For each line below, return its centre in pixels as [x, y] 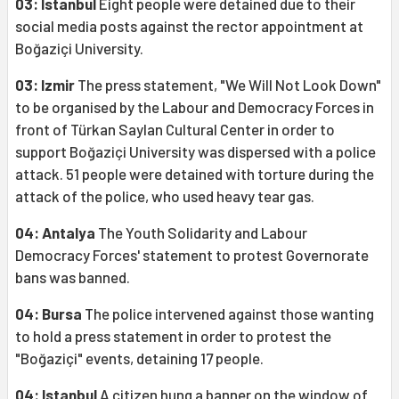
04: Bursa [49, 314]
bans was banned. [73, 277]
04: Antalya [55, 233]
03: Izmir [45, 85]
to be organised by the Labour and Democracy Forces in [195, 107]
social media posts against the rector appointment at [189, 26]
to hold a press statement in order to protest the [173, 336]
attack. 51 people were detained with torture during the [195, 174]
